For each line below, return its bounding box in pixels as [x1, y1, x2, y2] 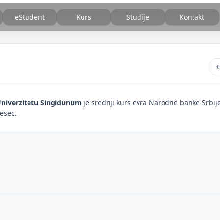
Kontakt [179, 12, 205, 22]
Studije [126, 12, 150, 22]
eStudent [15, 12, 45, 22]
